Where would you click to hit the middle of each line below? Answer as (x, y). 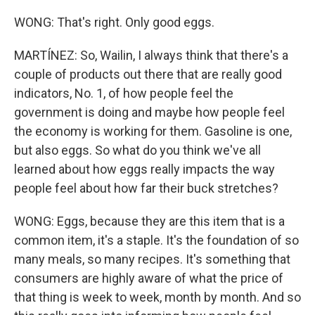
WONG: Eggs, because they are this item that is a (149, 221)
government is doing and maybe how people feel (149, 112)
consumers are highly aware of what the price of (149, 278)
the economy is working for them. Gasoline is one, (153, 131)
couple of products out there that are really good (148, 74)
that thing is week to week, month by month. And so (157, 297)
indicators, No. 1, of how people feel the (124, 93)
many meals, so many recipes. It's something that (152, 259)
